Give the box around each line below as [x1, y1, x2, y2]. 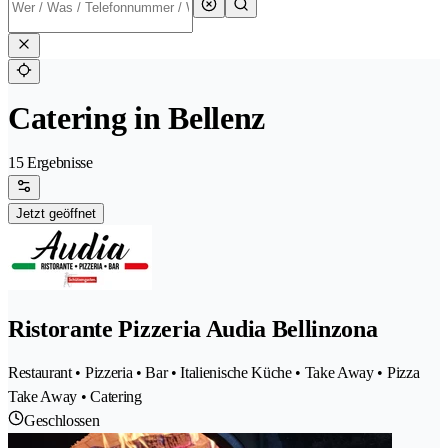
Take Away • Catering [8, 388, 142, 406]
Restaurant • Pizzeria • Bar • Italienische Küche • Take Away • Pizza [8, 364, 420, 382]
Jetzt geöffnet [16, 206, 96, 222]
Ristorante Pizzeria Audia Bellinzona [8, 316, 378, 343]
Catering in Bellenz [8, 100, 265, 137]
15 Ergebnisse [8, 154, 93, 172]
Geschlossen [24, 412, 100, 430]
